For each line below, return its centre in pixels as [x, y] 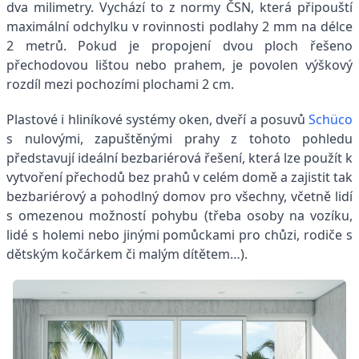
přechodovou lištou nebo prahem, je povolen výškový [179, 65]
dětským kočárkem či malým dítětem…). [127, 254]
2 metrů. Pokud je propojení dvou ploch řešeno [179, 45]
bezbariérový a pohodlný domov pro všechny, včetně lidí [179, 196]
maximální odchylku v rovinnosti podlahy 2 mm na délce [179, 26]
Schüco [331, 119]
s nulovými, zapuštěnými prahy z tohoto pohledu [179, 138]
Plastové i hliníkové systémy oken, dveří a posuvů [157, 119]
